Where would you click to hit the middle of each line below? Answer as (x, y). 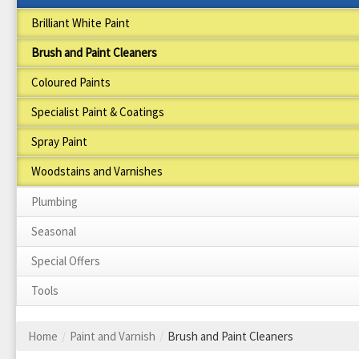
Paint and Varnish (113, 336)
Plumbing (54, 201)
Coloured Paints (71, 82)
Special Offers (66, 260)
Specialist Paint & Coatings (98, 111)
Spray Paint (59, 141)
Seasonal (54, 231)
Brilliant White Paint (81, 22)
